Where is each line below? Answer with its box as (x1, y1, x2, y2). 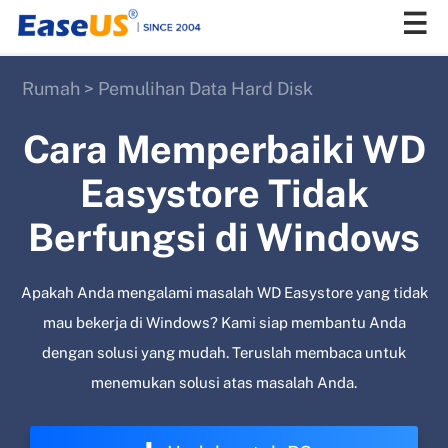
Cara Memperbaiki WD (22, 126, 426, 172)
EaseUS (17, 112, 61, 127)
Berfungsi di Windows (28, 214, 420, 260)
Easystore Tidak (79, 170, 369, 216)
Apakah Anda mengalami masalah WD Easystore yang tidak (20, 283, 428, 301)
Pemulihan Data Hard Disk (97, 77, 313, 99)
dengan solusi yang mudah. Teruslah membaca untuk (42, 343, 406, 361)
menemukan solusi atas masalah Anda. (91, 373, 357, 391)
